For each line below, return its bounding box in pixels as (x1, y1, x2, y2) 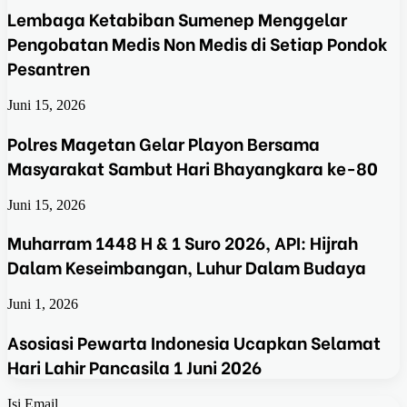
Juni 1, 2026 (7, 296, 78, 313)
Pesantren (7, 55, 90, 81)
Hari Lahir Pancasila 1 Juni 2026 (7, 353, 262, 379)
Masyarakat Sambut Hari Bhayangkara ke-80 (7, 154, 378, 180)
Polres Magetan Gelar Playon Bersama (7, 130, 320, 155)
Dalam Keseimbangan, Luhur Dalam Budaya (7, 254, 366, 280)
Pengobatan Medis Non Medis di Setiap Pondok (7, 31, 388, 56)
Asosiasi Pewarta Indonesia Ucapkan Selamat (7, 329, 381, 354)
